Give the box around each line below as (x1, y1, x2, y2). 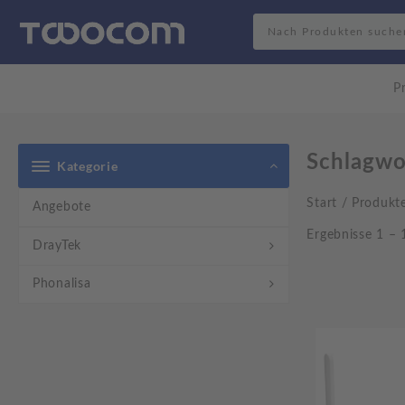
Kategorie (57, 158, 118, 174)
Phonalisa (33, 277, 91, 290)
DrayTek (33, 239, 81, 252)
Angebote (33, 200, 91, 213)
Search (251, 15, 294, 29)
